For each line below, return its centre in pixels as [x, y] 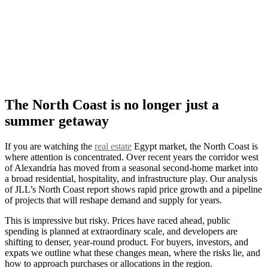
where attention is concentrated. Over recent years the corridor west [132, 157]
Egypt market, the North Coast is [195, 147]
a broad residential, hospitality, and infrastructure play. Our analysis [131, 179]
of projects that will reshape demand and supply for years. [113, 200]
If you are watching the [50, 147]
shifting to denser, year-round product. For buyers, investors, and [127, 242]
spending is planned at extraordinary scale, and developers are [121, 232]
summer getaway [57, 121]
